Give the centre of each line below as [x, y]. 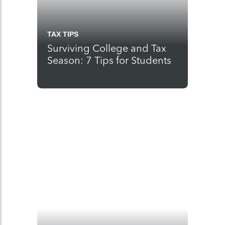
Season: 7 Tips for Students [109, 60]
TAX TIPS [63, 34]
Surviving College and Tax [107, 48]
